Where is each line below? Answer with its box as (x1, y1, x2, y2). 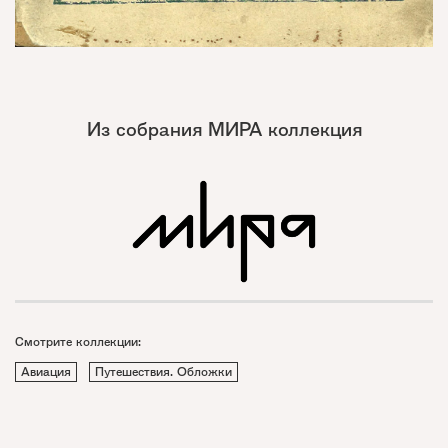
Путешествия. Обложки (95, 363, 232, 381)
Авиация (21, 363, 71, 381)
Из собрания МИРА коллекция (86, 116, 362, 143)
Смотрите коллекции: (15, 333, 141, 351)
